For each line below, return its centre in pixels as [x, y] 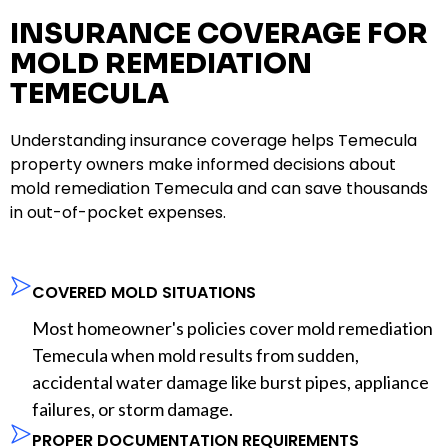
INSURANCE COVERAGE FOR [219, 33]
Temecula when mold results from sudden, [195, 354]
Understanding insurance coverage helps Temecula [213, 140]
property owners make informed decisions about [203, 164]
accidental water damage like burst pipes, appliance [230, 381]
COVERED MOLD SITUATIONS [144, 292]
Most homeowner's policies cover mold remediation [232, 327]
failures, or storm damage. [132, 408]
